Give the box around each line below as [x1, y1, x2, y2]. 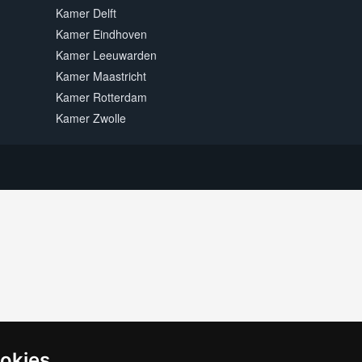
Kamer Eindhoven [55, 26, 147, 42]
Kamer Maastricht [55, 68, 146, 84]
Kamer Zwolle [55, 110, 126, 126]
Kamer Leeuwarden [55, 47, 157, 63]
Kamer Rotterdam [55, 89, 147, 105]
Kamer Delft [55, 5, 116, 21]
